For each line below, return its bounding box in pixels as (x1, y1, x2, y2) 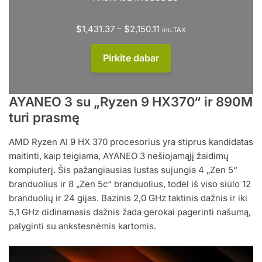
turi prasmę (9, 109, 80, 125)
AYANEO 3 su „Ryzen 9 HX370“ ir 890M (9, 94, 253, 109)
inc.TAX (162, 25, 186, 34)
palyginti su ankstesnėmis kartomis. (9, 220, 156, 232)
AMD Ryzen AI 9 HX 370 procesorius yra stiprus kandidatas (9, 136, 253, 147)
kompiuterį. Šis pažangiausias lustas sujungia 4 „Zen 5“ (9, 164, 237, 175)
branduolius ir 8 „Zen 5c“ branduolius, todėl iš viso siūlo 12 (9, 178, 251, 189)
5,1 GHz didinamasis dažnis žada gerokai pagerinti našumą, (9, 206, 251, 218)
